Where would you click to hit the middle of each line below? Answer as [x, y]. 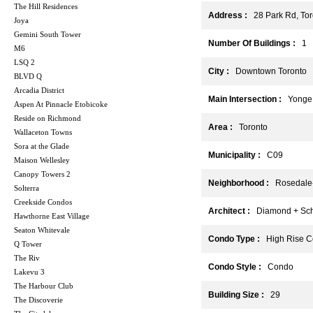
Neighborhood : [239, 183]
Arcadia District [39, 90]
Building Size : [236, 295]
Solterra [27, 188]
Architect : [229, 211]
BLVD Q [28, 77]
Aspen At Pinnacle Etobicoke [61, 104]
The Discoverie [38, 300]
